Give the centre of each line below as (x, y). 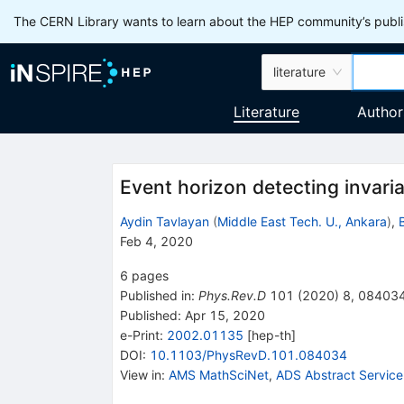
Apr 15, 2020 (223, 315)
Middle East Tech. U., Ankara (302, 221)
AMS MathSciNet (218, 374)
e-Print (139, 335)
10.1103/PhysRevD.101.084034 (248, 354)
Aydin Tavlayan (164, 221)
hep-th (271, 335)
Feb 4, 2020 (156, 241)
